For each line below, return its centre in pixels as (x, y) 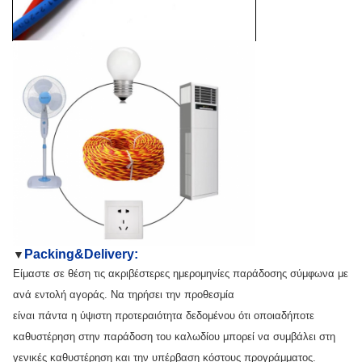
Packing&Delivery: (81, 255)
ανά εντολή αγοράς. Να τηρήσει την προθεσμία (124, 295)
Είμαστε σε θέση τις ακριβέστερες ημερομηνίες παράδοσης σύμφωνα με (181, 274)
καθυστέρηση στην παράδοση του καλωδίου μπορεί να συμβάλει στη (174, 337)
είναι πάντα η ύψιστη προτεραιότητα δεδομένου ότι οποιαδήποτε (164, 316)
